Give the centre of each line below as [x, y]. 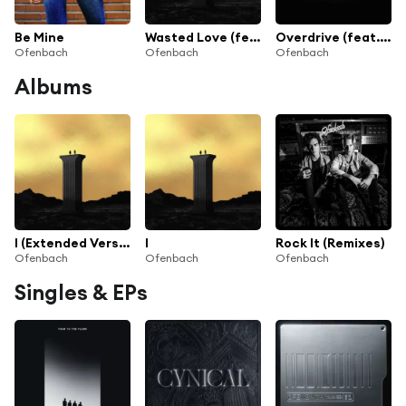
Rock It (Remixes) [330, 242]
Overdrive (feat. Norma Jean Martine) [385, 37]
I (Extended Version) [124, 242]
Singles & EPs [81, 292]
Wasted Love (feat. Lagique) [255, 37]
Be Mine [39, 37]
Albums [53, 86]
